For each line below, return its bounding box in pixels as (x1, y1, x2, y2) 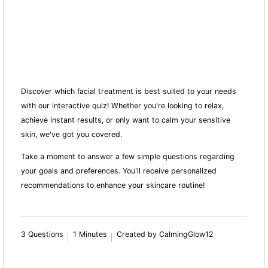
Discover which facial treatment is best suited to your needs (21, 87, 237, 96)
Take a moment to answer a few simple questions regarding (21, 151, 235, 161)
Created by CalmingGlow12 (117, 229, 214, 239)
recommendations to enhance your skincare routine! (21, 180, 205, 190)
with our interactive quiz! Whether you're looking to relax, (21, 101, 224, 111)
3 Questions (21, 229, 64, 239)
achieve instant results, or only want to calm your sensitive (21, 115, 231, 125)
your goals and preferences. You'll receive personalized (21, 166, 217, 175)
